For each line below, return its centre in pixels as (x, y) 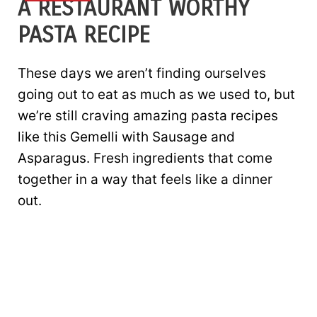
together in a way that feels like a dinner (145, 179)
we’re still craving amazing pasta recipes (148, 116)
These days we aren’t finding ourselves (142, 73)
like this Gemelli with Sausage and (126, 137)
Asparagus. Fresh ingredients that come (145, 158)
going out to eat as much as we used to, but (156, 94)
